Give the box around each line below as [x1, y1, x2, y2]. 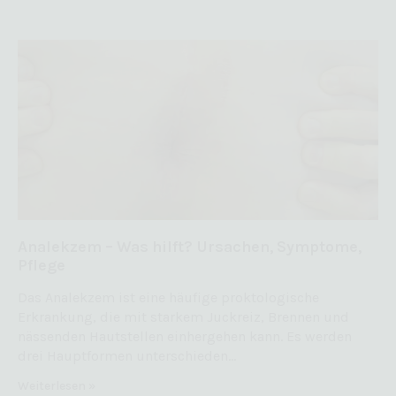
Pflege [18, 255, 65, 275]
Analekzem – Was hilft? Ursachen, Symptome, [18, 236, 362, 256]
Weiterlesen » [18, 377, 95, 393]
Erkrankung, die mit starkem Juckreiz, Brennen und [18, 308, 349, 325]
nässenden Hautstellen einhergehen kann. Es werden [18, 327, 352, 345]
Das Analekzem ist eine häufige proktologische [18, 288, 319, 306]
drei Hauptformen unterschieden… [18, 346, 236, 364]
